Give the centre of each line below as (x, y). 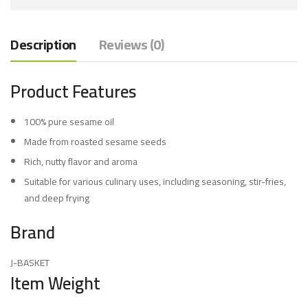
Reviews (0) (131, 45)
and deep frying (57, 198)
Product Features (73, 91)
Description (43, 45)
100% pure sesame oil (69, 122)
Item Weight (55, 283)
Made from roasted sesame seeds (95, 142)
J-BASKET (30, 263)
